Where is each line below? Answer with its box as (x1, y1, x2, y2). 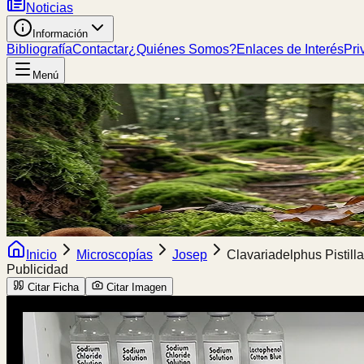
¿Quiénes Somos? (128, 42, 236, 56)
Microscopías (76, 248, 153, 262)
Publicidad (6, 262, 68, 276)
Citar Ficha (28, 281, 79, 293)
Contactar (72, 42, 128, 56)
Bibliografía (6, 42, 72, 56)
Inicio (26, 248, 57, 262)
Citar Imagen (106, 281, 167, 293)
